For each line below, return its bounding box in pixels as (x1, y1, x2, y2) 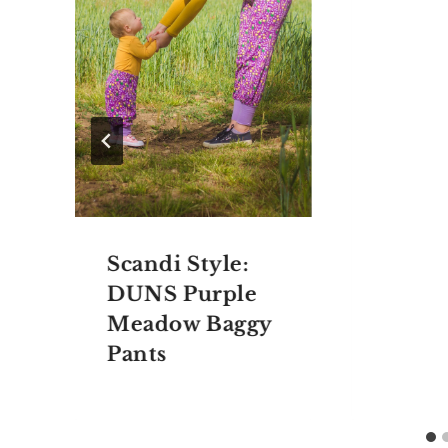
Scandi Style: (107, 251, 250, 276)
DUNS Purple (107, 281, 258, 306)
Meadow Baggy (107, 311, 272, 336)
